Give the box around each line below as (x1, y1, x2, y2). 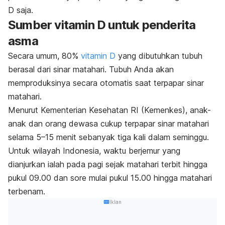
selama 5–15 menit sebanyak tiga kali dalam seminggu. (8, 132, 209, 142)
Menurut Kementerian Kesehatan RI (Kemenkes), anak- (8, 104, 211, 115)
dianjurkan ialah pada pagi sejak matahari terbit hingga (8, 159, 207, 169)
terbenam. (8, 186, 45, 196)
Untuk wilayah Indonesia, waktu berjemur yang (8, 145, 180, 156)
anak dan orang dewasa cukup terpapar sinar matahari (8, 118, 209, 129)
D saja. (8, 5, 33, 15)
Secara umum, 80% (8, 50, 81, 61)
